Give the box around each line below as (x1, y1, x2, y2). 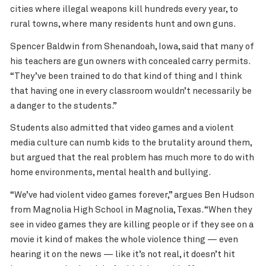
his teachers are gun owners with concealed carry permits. (9, 56, 250, 66)
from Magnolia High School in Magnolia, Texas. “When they (9, 205, 252, 214)
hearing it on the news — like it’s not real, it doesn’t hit (9, 249, 235, 259)
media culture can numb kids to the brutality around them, (9, 138, 252, 148)
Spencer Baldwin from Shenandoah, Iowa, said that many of (9, 42, 254, 51)
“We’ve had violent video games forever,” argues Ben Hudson (9, 190, 254, 199)
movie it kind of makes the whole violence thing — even (9, 235, 238, 244)
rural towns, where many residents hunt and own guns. (9, 20, 236, 29)
